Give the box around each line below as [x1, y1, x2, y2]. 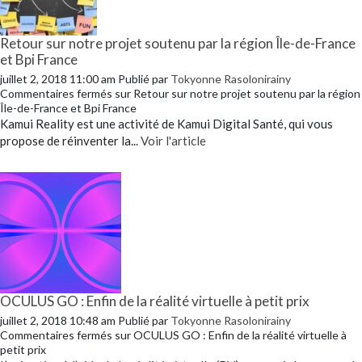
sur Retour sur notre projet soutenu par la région [112, 86, 360, 100]
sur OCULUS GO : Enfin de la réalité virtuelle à [112, 327, 347, 342]
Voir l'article [141, 133, 206, 148]
